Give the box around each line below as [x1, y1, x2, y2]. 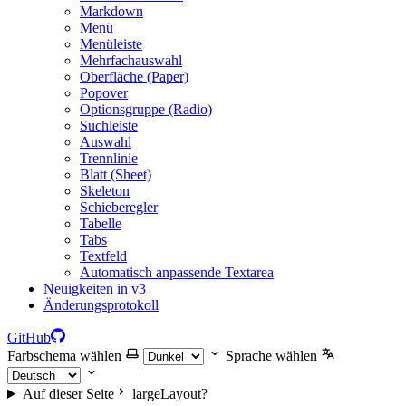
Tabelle [80, 216, 121, 231]
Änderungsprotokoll [43, 297, 159, 313]
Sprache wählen [226, 348, 317, 363]
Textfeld [80, 248, 127, 264]
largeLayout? [128, 386, 208, 401]
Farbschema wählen [7, 348, 121, 363]
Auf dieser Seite [22, 386, 114, 401]
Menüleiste [80, 36, 142, 52]
